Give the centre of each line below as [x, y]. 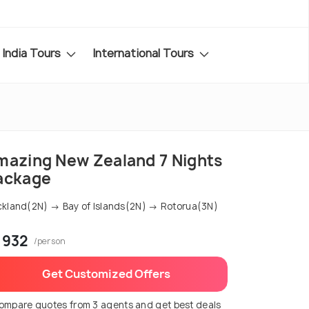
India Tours [33, 53]
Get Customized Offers [106, 274]
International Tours [144, 53]
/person [50, 241]
